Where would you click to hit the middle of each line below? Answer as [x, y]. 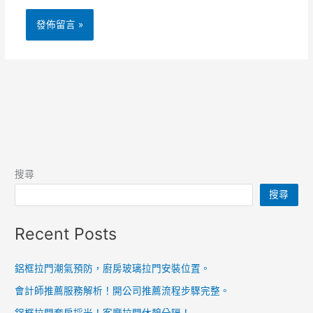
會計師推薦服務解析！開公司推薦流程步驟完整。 [123, 291]
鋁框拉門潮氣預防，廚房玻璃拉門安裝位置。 [113, 269]
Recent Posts [66, 233]
